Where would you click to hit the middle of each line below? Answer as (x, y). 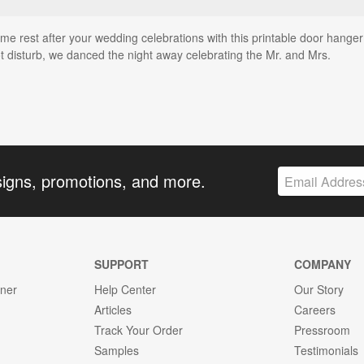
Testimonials (327, 351)
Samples (116, 351)
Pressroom (323, 330)
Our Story (319, 290)
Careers (315, 310)
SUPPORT (121, 264)
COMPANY (323, 264)
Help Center (125, 290)
